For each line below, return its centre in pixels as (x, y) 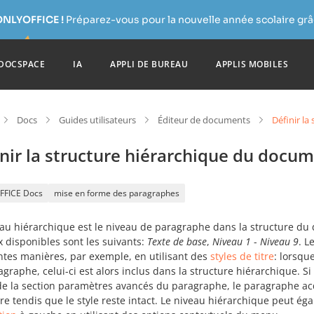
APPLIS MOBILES (252, 64)
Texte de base (177, 241)
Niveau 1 (232, 241)
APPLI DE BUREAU (149, 64)
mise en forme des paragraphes (117, 193)
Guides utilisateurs (97, 120)
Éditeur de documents (204, 120)
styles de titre (242, 256)
